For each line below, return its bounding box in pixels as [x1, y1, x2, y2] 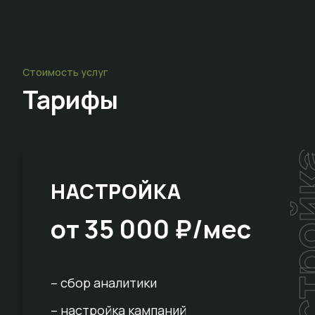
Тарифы [22, 82, 118, 117]
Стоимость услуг [22, 65, 108, 79]
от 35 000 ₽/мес [51, 212, 251, 247]
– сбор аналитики [51, 274, 157, 292]
